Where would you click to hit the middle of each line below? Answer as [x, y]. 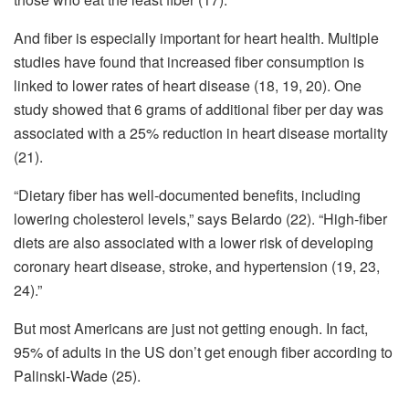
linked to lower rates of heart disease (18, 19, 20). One [188, 86]
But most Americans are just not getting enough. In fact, [191, 329]
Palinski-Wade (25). [77, 376]
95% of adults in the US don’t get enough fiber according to [203, 352]
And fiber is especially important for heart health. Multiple [196, 38]
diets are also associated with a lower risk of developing [194, 243]
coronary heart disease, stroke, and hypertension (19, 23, [197, 267]
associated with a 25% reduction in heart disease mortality [201, 133]
